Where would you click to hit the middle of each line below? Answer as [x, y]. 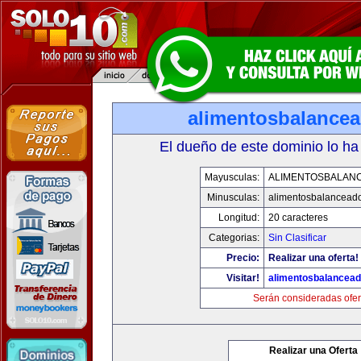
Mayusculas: [232, 177]
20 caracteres [298, 218]
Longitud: [239, 218]
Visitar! [243, 278]
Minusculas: [233, 197]
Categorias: [234, 238]
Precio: [243, 258]
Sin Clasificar [297, 238]
